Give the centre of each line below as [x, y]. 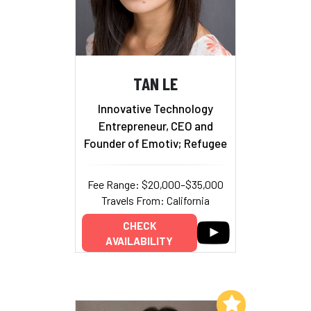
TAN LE [155, 83]
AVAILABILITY [139, 241]
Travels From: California [155, 200]
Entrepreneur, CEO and [155, 125]
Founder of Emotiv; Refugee [155, 143]
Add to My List [179, 303]
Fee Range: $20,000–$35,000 [155, 184]
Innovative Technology [155, 108]
